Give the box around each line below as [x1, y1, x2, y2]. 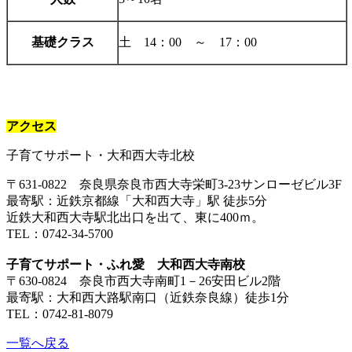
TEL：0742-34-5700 [6, 227, 113, 241]
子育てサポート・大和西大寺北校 [6, 148, 195, 163]
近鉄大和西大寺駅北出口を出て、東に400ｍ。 [6, 211, 264, 225]
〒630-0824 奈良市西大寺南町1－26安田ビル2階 [6, 274, 280, 288]
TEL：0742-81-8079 [6, 307, 113, 321]
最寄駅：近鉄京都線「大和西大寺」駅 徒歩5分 [6, 194, 267, 208]
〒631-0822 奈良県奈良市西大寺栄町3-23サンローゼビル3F [6, 178, 342, 192]
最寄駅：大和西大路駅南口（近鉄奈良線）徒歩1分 [6, 291, 289, 305]
